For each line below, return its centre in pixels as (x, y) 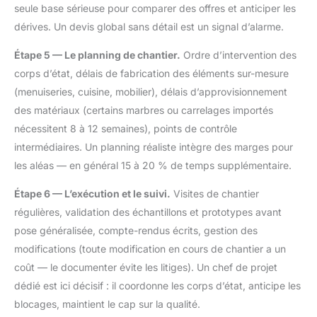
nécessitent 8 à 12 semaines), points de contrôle (126, 129)
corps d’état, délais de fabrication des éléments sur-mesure (151, 74)
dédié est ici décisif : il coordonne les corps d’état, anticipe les (157, 286)
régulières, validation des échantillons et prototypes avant (148, 212)
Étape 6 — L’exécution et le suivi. (92, 194)
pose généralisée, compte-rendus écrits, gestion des (136, 231)
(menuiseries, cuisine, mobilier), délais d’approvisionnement (151, 92)
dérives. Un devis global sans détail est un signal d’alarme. (149, 27)
